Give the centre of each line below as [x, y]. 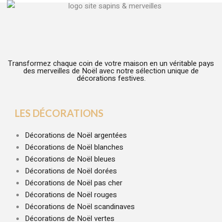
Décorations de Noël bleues [70, 159]
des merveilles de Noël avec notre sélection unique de [111, 71]
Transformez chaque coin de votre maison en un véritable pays [111, 63]
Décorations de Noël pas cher [74, 183]
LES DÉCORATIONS [59, 113]
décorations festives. [111, 78]
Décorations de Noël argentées [76, 135]
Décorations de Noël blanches [74, 147]
